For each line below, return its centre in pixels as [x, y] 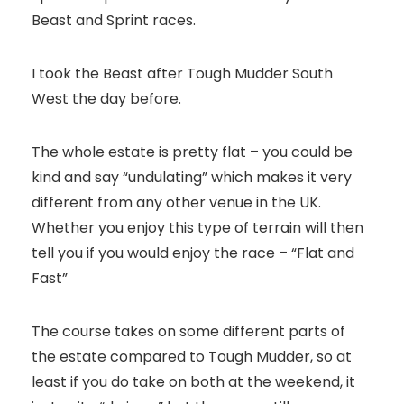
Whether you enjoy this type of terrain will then [197, 228]
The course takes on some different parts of [188, 331]
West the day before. [108, 99]
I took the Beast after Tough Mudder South [182, 73]
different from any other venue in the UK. [176, 202]
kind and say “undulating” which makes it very [192, 177]
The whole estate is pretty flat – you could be [192, 152]
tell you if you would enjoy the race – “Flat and [193, 253]
